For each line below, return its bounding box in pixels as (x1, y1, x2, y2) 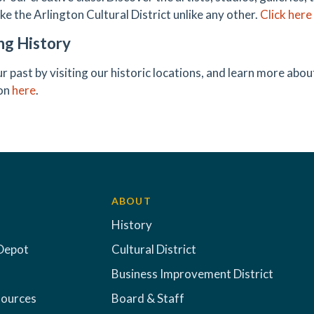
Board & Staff (111, 291, 184, 306)
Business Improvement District (111, 266, 273, 281)
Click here (260, 7, 312, 22)
